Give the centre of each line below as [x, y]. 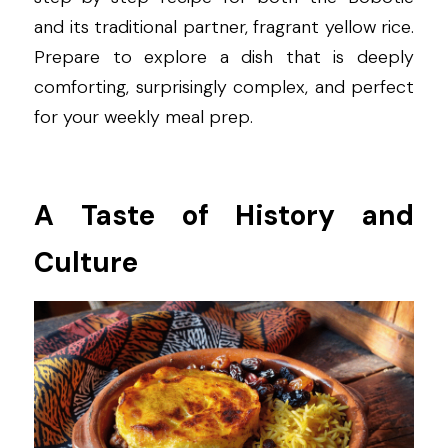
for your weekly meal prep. [143, 117]
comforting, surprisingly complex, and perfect [224, 87]
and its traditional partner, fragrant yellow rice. [224, 27]
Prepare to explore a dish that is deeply [224, 57]
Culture [86, 263]
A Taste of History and [224, 216]
